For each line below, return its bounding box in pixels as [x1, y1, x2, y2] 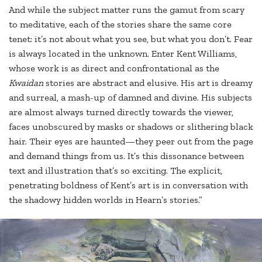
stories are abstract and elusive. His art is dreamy [46, 77, 253, 88]
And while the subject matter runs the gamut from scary [9, 4, 244, 15]
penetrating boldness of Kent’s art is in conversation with [9, 179, 248, 191]
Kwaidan [9, 77, 46, 88]
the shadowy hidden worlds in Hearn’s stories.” [9, 194, 202, 205]
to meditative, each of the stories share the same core [9, 18, 232, 30]
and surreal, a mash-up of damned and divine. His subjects [9, 91, 252, 103]
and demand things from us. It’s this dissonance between [9, 150, 244, 161]
